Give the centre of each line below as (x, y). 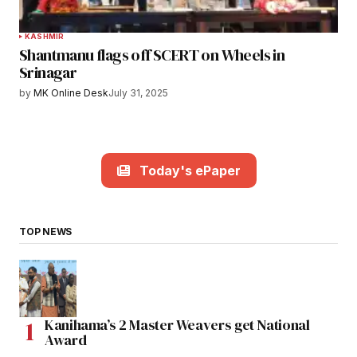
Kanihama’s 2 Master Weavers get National (177, 324)
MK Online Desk (71, 93)
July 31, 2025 (138, 93)
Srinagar (48, 73)
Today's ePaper (190, 170)
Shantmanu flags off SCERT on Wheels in (152, 55)
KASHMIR (45, 37)
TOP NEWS (46, 231)
